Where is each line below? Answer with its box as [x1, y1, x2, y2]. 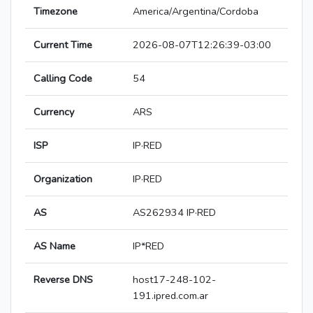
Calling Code [34, 71, 92, 86]
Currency [34, 105, 74, 119]
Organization [34, 172, 92, 187]
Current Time [34, 38, 92, 52]
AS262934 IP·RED [133, 205, 216, 220]
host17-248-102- [133, 272, 216, 287]
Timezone [34, 4, 78, 19]
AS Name [34, 239, 75, 254]
